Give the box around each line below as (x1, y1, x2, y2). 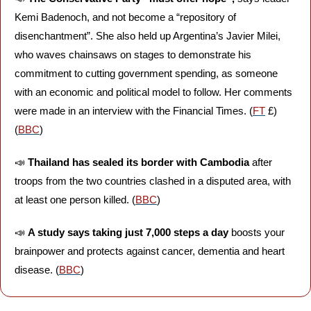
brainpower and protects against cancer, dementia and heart (15, 245, 285, 257)
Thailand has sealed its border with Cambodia (28, 156, 252, 168)
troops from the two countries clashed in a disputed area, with (15, 175, 291, 187)
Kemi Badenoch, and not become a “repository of (15, 11, 236, 23)
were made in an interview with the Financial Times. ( (15, 105, 253, 117)
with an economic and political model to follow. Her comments (15, 86, 292, 98)
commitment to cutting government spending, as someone (15, 67, 278, 79)
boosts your (228, 226, 285, 238)
